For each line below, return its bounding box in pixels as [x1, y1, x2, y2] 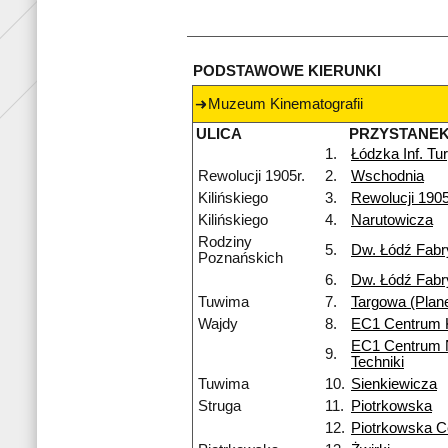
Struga [198, 398, 241, 415]
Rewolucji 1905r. [198, 168, 305, 185]
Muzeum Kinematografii [208, 96, 363, 113]
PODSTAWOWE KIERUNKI [193, 63, 381, 80]
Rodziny [198, 234, 252, 251]
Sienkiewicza [351, 376, 437, 393]
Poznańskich [198, 250, 283, 267]
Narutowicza [351, 212, 433, 229]
